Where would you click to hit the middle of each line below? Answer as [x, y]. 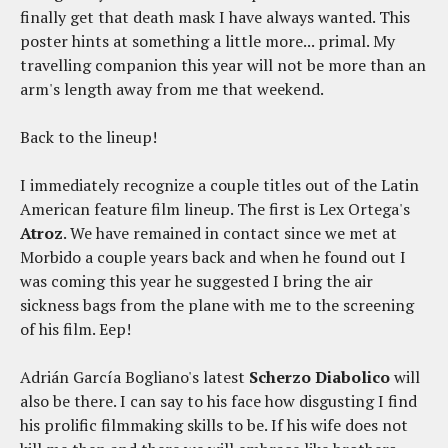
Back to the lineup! [90, 137]
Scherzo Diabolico [319, 377]
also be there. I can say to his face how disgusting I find [218, 401]
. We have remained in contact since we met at [230, 233]
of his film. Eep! [77, 329]
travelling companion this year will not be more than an [223, 65]
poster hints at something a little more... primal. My [207, 41]
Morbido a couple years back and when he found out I [213, 257]
